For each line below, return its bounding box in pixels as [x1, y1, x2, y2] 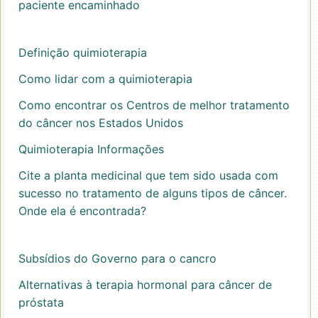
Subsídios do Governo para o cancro [18, 251, 216, 265]
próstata [18, 295, 64, 309]
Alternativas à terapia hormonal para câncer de [18, 278, 272, 292]
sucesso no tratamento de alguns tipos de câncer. [18, 186, 287, 200]
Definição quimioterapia [18, 45, 147, 60]
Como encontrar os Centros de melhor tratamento [18, 98, 290, 112]
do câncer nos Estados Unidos [18, 116, 183, 130]
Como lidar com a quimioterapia [18, 72, 192, 86]
